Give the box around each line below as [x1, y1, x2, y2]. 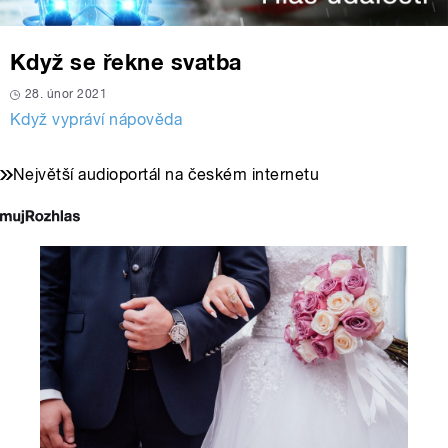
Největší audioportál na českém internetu [13, 165, 320, 185]
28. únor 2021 [25, 87, 108, 102]
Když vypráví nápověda [10, 110, 183, 130]
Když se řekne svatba [10, 49, 242, 76]
